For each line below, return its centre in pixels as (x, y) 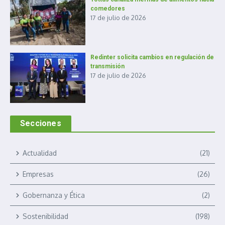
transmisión (107, 66)
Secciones (41, 123)
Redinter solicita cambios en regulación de (152, 57)
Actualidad (40, 153)
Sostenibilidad (45, 216)
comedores (108, 9)
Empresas (38, 174)
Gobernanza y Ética (54, 195)
